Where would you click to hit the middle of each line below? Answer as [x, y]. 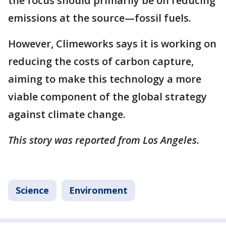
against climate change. [67, 115]
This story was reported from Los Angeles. [105, 140]
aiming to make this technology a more [105, 79]
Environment [98, 190]
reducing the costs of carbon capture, [101, 62]
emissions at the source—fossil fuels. [101, 18]
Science [32, 190]
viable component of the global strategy [107, 97]
